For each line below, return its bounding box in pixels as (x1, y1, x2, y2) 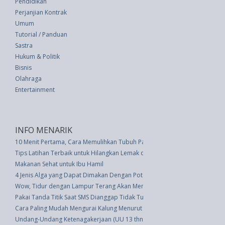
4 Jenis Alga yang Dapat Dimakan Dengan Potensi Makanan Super (15, 171, 199, 179)
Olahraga (15, 74, 42, 83)
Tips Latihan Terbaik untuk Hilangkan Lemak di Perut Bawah (15, 149, 183, 157)
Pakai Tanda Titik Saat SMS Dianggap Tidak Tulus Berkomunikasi (15, 193, 195, 201)
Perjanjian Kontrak (15, 8, 67, 17)
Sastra (15, 41, 33, 50)
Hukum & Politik (15, 52, 60, 61)
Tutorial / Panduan (15, 30, 67, 39)
